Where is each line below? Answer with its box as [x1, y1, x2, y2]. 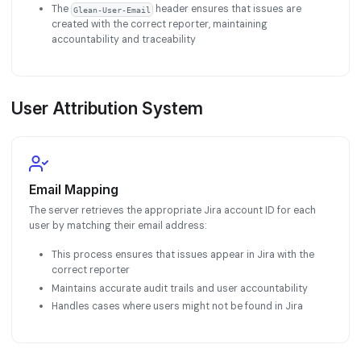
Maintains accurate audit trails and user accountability [52, 281, 308, 295]
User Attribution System [11, 98, 203, 118]
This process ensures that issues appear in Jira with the [52, 248, 314, 261]
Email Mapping [29, 181, 118, 197]
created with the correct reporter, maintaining [52, 18, 268, 31]
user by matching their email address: [29, 218, 207, 232]
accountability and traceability [52, 33, 196, 47]
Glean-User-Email [73, 5, 151, 15]
